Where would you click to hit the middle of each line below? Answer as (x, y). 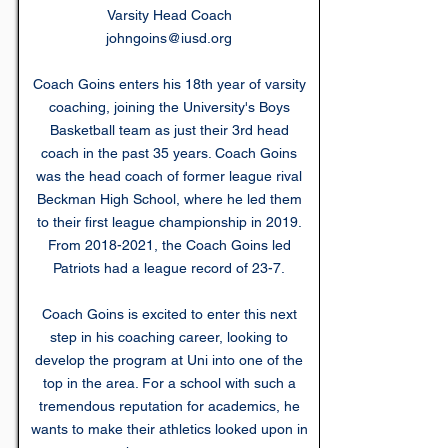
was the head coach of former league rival (169, 176)
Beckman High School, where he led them (169, 199)
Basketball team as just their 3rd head (169, 130)
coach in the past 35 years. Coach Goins (169, 153)
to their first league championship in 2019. (169, 222)
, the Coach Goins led (222, 245)
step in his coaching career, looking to (169, 337)
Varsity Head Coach (169, 15)
